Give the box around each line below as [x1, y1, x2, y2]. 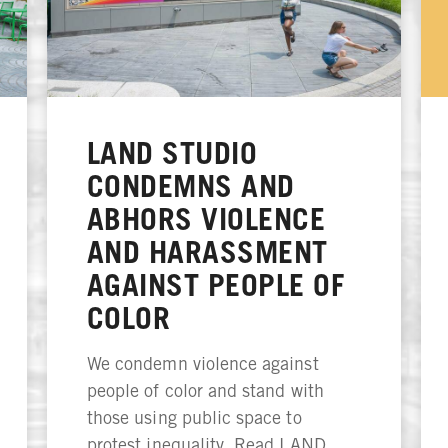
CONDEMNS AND [86, 168, 295, 205]
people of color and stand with [86, 380, 324, 402]
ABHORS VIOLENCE [86, 201, 326, 238]
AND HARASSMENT [86, 234, 328, 271]
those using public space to [86, 407, 302, 429]
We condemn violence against [86, 353, 319, 375]
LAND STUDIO [86, 135, 258, 172]
